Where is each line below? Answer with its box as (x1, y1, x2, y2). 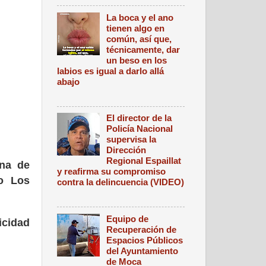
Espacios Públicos (106, 235, 183, 245)
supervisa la (106, 134, 157, 145)
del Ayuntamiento (106, 245, 179, 256)
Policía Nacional (106, 123, 173, 134)
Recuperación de (106, 224, 177, 235)
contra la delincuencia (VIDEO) (57, 177, 184, 188)
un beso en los (106, 55, 167, 65)
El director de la (106, 113, 172, 123)
